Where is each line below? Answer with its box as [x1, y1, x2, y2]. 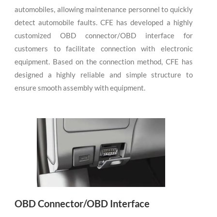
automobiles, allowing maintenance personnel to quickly [14, 5, 193, 14]
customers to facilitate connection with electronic [14, 44, 193, 53]
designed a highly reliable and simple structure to [14, 70, 193, 79]
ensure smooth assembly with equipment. [14, 83, 145, 93]
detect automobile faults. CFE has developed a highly [14, 18, 193, 27]
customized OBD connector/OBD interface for [14, 31, 193, 40]
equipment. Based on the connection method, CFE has [14, 57, 193, 66]
